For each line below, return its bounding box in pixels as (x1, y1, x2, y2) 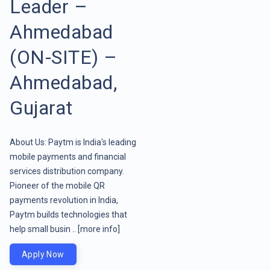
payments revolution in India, (10, 195, 118, 205)
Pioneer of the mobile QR (10, 180, 105, 190)
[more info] (78, 224, 120, 234)
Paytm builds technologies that (10, 209, 127, 219)
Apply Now (22, 249, 64, 259)
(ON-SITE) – (10, 45, 118, 69)
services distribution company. (10, 166, 124, 176)
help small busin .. (10, 224, 78, 234)
